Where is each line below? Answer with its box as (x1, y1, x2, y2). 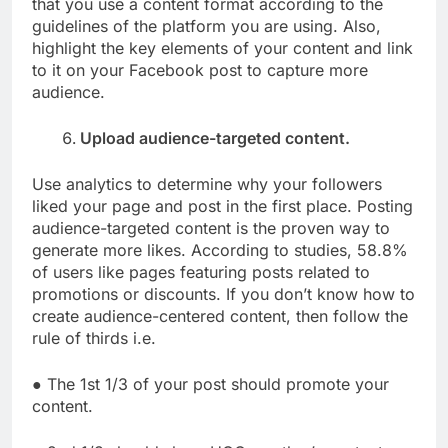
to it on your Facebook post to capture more (32, 60, 368, 81)
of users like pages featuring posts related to (32, 262, 370, 283)
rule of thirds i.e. (32, 328, 156, 349)
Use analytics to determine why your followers (32, 174, 382, 195)
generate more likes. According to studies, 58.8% (32, 240, 408, 261)
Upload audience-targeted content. (80, 128, 350, 149)
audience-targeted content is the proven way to (32, 218, 390, 239)
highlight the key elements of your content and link (32, 38, 413, 59)
